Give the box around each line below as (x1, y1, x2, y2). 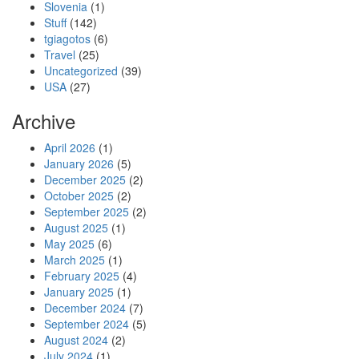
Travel (44, 46, 75, 63)
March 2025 (44, 252, 105, 268)
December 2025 (44, 171, 126, 188)
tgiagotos (44, 30, 91, 46)
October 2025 (44, 188, 114, 204)
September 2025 (44, 204, 129, 220)
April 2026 (44, 139, 95, 155)
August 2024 (44, 332, 108, 348)
